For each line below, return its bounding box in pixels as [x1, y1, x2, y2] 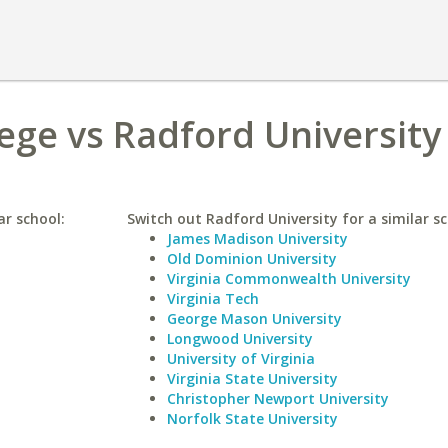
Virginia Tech [166, 289, 259, 308]
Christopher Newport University [166, 389, 389, 408]
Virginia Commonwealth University [166, 269, 411, 288]
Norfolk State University [166, 409, 338, 428]
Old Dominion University [166, 249, 337, 268]
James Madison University [166, 229, 348, 248]
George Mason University [166, 309, 342, 328]
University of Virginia [166, 349, 315, 368]
